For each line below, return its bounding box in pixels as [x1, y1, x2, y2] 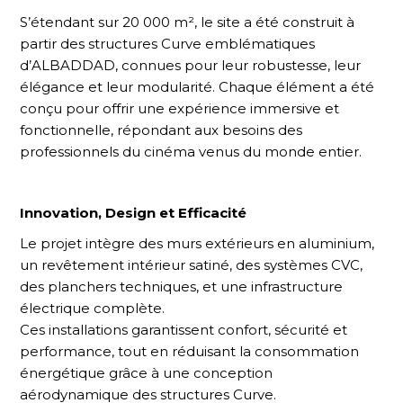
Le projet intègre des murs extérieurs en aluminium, [20, 234, 375, 252]
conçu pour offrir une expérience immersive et [20, 99, 340, 117]
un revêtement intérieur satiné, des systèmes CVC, [20, 255, 363, 273]
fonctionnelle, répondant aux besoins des [20, 121, 303, 139]
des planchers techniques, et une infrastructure [20, 277, 344, 295]
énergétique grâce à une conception [20, 363, 273, 381]
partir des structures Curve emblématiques [20, 34, 316, 52]
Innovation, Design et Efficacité [20, 203, 247, 221]
